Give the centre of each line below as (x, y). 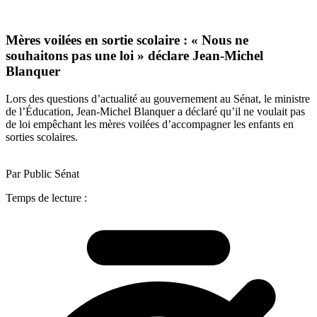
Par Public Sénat (42, 173)
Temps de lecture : (46, 197)
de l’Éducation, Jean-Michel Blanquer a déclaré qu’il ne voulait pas (155, 111)
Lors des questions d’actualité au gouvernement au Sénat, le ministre (158, 98)
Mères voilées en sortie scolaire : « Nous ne (127, 40)
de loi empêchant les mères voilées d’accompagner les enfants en (150, 124)
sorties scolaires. (42, 137)
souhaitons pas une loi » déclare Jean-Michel (134, 56)
